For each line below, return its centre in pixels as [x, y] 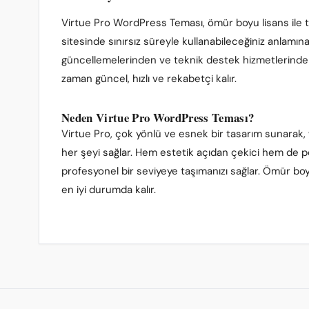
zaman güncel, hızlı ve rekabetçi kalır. [149, 79]
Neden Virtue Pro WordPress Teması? [158, 118]
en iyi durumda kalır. [109, 190]
